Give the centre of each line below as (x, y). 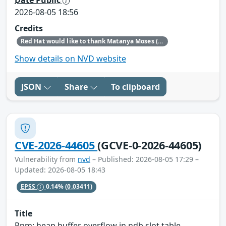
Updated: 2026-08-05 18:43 (60, 170)
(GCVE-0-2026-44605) (150, 145)
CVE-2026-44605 (56, 145)
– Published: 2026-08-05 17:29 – (145, 159)
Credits (29, 28)
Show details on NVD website (70, 59)
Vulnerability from (46, 159)
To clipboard (135, 87)
